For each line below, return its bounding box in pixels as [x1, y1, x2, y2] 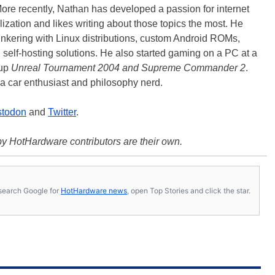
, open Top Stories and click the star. [127, 185, 250, 195]
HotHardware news [61, 185, 127, 195]
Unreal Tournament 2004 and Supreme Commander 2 [11, 63, 246, 73]
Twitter [48, 107, 76, 117]
